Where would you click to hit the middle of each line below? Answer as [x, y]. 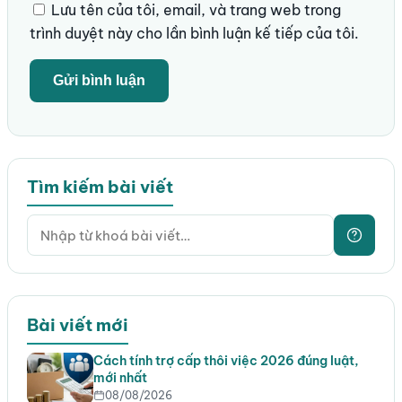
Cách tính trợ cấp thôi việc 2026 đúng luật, [226, 361]
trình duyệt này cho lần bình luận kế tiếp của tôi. [194, 33]
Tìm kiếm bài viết [100, 186]
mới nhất [120, 378]
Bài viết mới [77, 324]
